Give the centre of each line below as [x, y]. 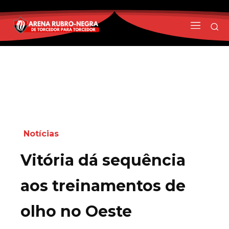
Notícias [41, 133]
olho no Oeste [76, 211]
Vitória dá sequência [103, 160]
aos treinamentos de [103, 186]
